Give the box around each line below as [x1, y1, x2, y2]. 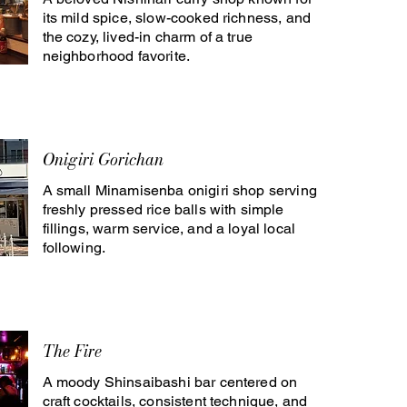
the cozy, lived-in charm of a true [42, 28, 253, 45]
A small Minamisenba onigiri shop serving [42, 182, 317, 199]
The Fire [42, 339, 102, 363]
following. [42, 239, 106, 256]
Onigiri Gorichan [42, 147, 164, 172]
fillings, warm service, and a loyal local [42, 220, 296, 237]
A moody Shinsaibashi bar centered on [42, 373, 298, 391]
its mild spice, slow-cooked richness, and [42, 9, 312, 26]
